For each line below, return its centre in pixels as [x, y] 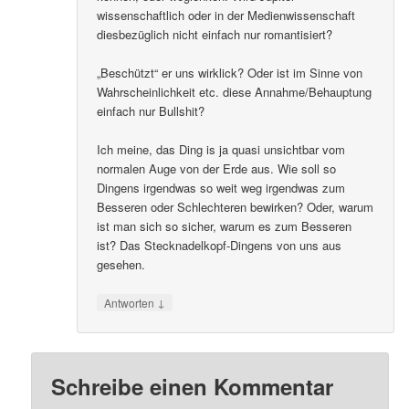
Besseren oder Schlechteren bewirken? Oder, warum [236, 207]
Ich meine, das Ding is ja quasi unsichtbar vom [221, 150]
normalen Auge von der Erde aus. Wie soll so [217, 169]
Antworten [131, 303]
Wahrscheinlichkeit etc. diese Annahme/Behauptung [235, 92]
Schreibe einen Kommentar [193, 386]
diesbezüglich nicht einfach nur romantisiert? [215, 34]
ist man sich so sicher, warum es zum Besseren [225, 226]
